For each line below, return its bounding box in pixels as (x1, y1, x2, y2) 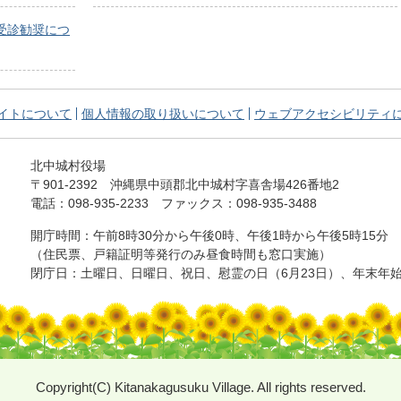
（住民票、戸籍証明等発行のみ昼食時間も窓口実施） (30, 247, 331, 262)
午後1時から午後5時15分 (247, 228, 388, 243)
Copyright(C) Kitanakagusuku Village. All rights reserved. (35, 380, 366, 396)
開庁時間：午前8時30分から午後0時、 (30, 228, 247, 243)
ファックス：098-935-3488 (161, 196, 317, 211)
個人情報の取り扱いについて (81, 107, 244, 122)
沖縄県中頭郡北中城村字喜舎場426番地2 (110, 177, 339, 192)
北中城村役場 (30, 158, 106, 174)
